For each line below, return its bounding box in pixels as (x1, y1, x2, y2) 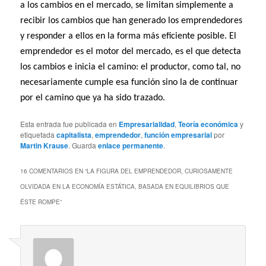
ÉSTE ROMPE (20, 197, 61, 206)
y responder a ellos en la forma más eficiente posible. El (20, 31, 237, 42)
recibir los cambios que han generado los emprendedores (20, 16, 243, 26)
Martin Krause (20, 140, 69, 151)
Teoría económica (178, 118, 239, 129)
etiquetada (20, 129, 57, 140)
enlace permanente (98, 140, 164, 151)
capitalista (56, 129, 92, 140)
